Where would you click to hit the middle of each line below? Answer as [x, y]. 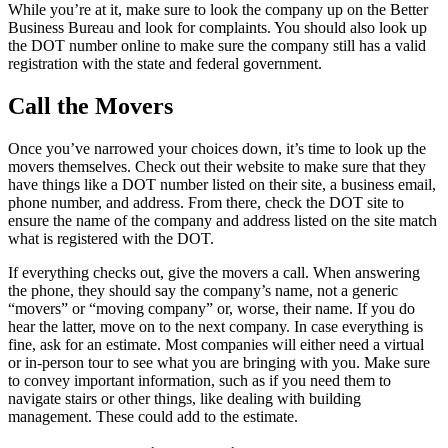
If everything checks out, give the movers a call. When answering [214, 272]
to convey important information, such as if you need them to [199, 380]
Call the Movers [90, 105]
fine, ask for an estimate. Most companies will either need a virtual [216, 344]
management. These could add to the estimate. [153, 416]
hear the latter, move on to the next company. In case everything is [215, 326]
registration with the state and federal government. [165, 63]
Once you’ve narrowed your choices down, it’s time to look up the [217, 148]
